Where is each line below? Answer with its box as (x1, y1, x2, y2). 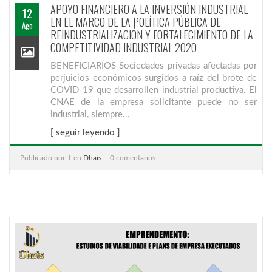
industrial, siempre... (50, 110, 130, 119)
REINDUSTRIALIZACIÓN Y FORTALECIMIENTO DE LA (50, 27, 253, 42)
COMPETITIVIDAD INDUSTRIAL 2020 (50, 39, 197, 55)
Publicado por (20, 154, 65, 161)
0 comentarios (110, 154, 155, 161)
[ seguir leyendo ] (50, 128, 120, 137)
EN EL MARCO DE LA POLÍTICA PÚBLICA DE (50, 14, 221, 30)
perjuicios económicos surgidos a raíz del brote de (50, 73, 257, 83)
